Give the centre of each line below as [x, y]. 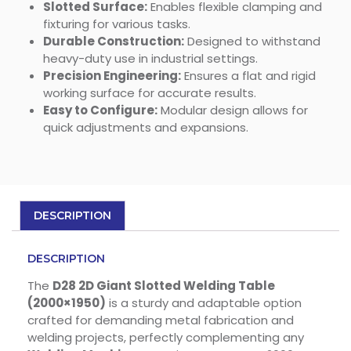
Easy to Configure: [100, 110]
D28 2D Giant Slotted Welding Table [164, 286]
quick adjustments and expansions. [146, 128]
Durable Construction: [114, 42]
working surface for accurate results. [150, 93]
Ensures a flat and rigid [248, 76]
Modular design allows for [233, 110]
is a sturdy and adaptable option [204, 303]
